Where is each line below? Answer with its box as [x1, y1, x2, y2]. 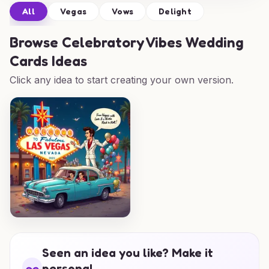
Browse [10, 34, 62, 51]
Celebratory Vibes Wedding [62, 34, 244, 51]
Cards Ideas [10, 52, 87, 70]
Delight [159, 6, 192, 16]
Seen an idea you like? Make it [42, 246, 214, 260]
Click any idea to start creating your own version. [10, 74, 234, 86]
